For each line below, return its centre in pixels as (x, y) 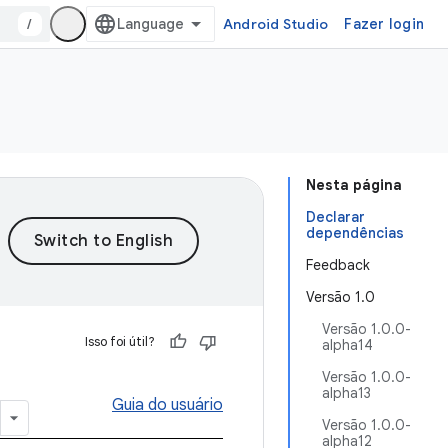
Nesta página (354, 185)
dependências (355, 233)
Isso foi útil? (120, 341)
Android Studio (275, 24)
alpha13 (346, 393)
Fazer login (384, 24)
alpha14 (347, 345)
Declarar (335, 217)
